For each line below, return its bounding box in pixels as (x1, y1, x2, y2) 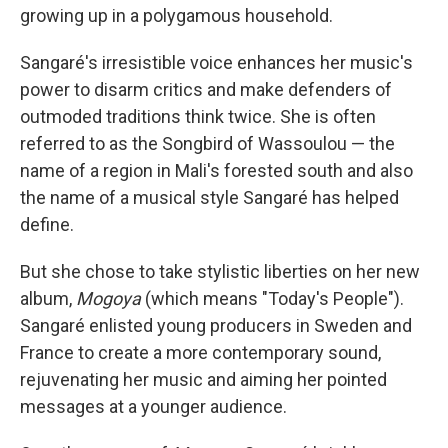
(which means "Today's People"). (141, 288, 404, 310)
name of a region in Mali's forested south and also (20, 160, 413, 182)
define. (20, 214, 74, 236)
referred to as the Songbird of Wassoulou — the (20, 133, 395, 155)
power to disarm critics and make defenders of (20, 79, 392, 101)
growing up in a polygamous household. (20, 5, 333, 27)
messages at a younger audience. (20, 396, 287, 418)
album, (20, 288, 76, 310)
